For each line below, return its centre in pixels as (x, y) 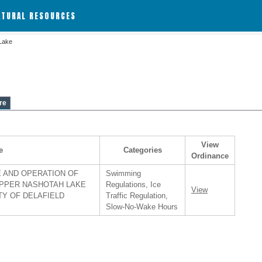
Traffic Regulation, (137, 196)
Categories (142, 150)
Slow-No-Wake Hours (142, 207)
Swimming (123, 173)
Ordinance (210, 156)
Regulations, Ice (133, 185)
